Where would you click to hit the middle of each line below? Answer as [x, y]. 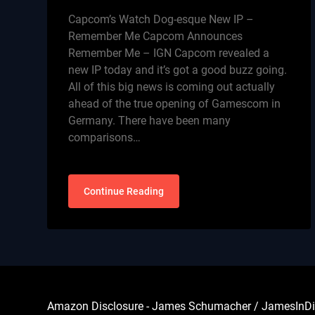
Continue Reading [124, 191]
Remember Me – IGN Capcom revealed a [169, 53]
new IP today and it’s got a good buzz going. [178, 70]
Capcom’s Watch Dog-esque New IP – [161, 19]
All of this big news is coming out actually [172, 87]
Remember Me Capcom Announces [156, 36]
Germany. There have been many [150, 121]
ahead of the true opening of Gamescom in [175, 104]
